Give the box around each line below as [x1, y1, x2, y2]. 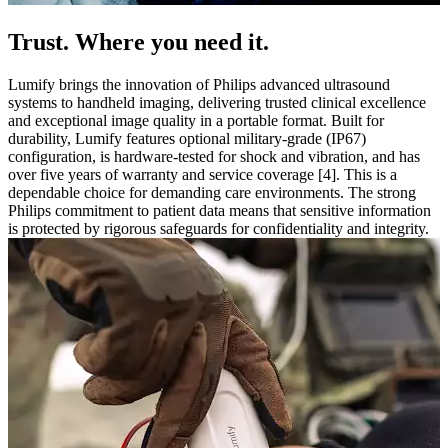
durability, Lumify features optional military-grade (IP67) [8, 130, 366, 148]
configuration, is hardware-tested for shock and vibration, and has [8, 148, 420, 166]
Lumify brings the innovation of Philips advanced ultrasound [8, 76, 390, 94]
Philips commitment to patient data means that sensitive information [8, 202, 431, 220]
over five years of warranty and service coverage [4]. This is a [8, 166, 397, 184]
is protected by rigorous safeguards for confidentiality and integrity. [8, 220, 429, 238]
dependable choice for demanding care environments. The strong [8, 184, 416, 202]
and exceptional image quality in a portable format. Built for [8, 112, 384, 130]
